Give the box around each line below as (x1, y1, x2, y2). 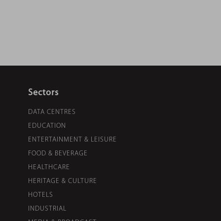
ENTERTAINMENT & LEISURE (28, 136, 117, 144)
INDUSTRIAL (28, 205, 67, 213)
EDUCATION (28, 122, 66, 130)
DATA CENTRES (28, 108, 76, 116)
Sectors (28, 88, 59, 98)
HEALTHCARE (28, 163, 70, 171)
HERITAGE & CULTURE (28, 177, 97, 185)
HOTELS (28, 191, 53, 199)
